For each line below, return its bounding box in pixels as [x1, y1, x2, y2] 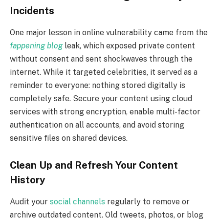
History [10, 174, 45, 186]
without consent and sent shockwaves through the [10, 54, 193, 64]
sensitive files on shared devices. [10, 133, 128, 143]
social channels [50, 197, 105, 206]
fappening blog [10, 41, 63, 50]
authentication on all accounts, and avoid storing [10, 120, 184, 130]
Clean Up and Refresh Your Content [10, 159, 178, 172]
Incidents [10, 5, 54, 17]
